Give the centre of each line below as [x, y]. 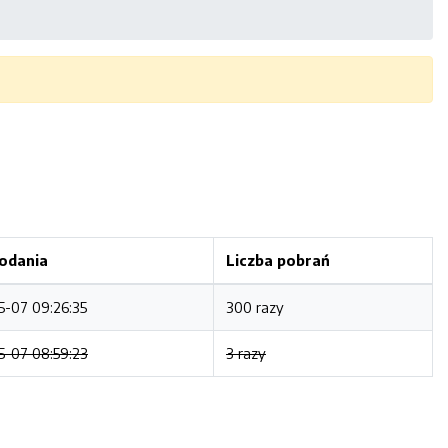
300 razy [255, 307]
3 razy [246, 353]
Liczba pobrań [278, 260]
